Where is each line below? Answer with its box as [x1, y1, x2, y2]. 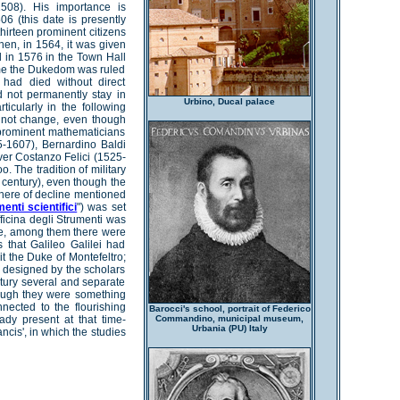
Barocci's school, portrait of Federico [148, 304, 311, 313]
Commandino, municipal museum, [155, 313, 304, 323]
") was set [77, 201, 126, 213]
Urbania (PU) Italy [191, 323, 268, 333]
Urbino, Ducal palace [184, 96, 275, 106]
